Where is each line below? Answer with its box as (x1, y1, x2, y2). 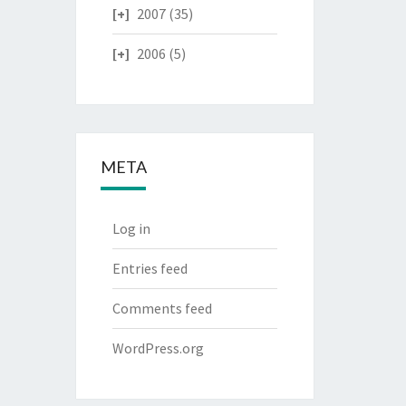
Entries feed (111, 258, 188, 277)
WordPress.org (111, 338, 204, 357)
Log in (111, 218, 150, 237)
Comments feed (111, 298, 212, 317)
